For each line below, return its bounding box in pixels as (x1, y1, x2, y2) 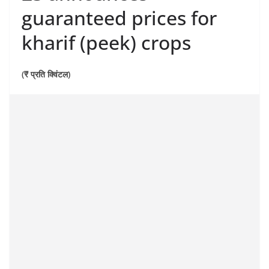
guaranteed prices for (22, 4, 217, 31)
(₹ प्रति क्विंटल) (22, 68, 70, 80)
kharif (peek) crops (22, 29, 191, 55)
